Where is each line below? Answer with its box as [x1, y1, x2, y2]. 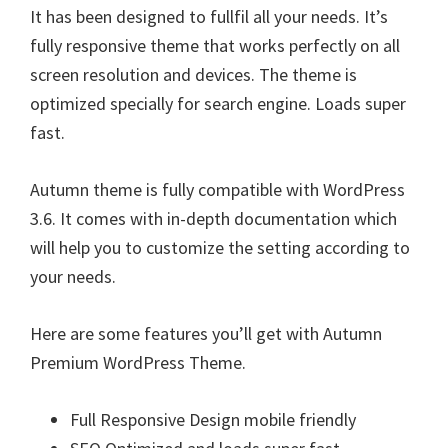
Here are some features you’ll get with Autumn [30, 321, 382, 345]
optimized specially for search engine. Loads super [30, 91, 406, 115]
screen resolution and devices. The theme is [30, 62, 357, 86]
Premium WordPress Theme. [30, 350, 246, 374]
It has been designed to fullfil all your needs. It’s [30, 4, 388, 28]
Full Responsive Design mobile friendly [70, 407, 356, 431]
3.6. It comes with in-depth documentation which [30, 206, 397, 230]
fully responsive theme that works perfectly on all [30, 33, 400, 57]
